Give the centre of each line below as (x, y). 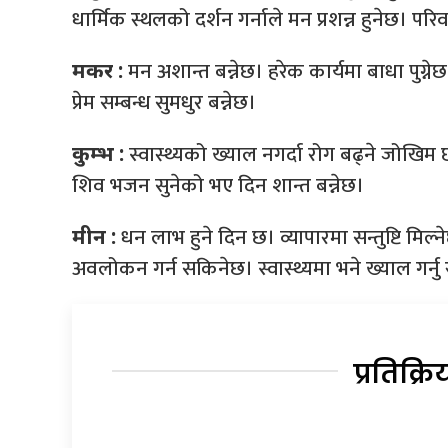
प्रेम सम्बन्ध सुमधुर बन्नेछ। (164, 102)
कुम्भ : (98, 152)
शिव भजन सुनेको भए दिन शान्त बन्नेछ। (218, 185)
